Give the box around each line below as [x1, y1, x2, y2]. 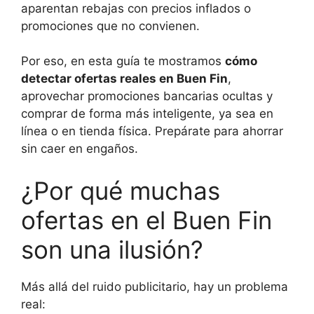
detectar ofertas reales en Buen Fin [21, 71, 228, 86]
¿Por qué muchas [21, 175, 220, 205]
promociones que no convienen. [21, 18, 200, 33]
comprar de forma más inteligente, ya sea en [21, 107, 273, 121]
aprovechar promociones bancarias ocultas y [21, 89, 273, 103]
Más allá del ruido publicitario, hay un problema [21, 279, 288, 294]
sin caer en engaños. [21, 142, 138, 156]
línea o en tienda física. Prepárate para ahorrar [21, 124, 283, 138]
